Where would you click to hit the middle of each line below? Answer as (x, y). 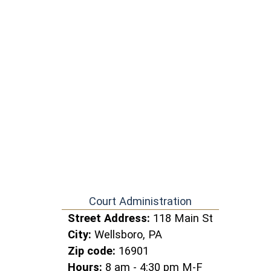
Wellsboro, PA (128, 234)
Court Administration (140, 201)
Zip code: (93, 251)
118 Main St (183, 218)
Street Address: (110, 218)
